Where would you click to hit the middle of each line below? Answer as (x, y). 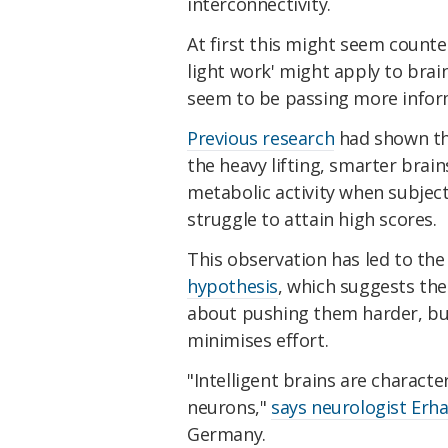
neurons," (229, 406)
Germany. (226, 433)
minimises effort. (258, 339)
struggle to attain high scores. (312, 218)
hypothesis (232, 285)
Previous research (261, 137)
